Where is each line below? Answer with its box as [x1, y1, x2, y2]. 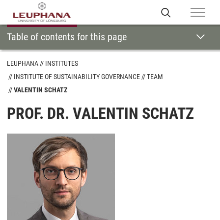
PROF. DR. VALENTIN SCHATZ [7, 104, 194, 123]
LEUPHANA [7, 59, 38, 67]
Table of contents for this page [7, 31, 127, 43]
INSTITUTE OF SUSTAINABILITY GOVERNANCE [14, 73, 140, 81]
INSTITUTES [45, 59, 78, 67]
